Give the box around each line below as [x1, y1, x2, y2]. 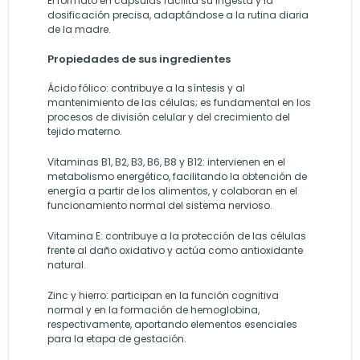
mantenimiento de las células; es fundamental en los [47, 95, 311, 109]
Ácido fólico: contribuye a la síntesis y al [47, 80, 245, 95]
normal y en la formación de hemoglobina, [47, 302, 260, 317]
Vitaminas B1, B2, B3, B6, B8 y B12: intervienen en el [47, 154, 285, 169]
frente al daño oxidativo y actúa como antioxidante [47, 243, 303, 257]
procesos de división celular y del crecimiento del [47, 109, 290, 124]
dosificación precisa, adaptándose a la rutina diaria [47, 7, 309, 22]
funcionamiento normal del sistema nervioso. [47, 198, 272, 212]
